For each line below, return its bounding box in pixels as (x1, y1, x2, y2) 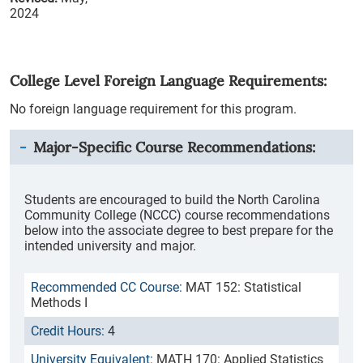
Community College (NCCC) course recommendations (24, 207, 330, 223)
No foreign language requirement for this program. (10, 101, 297, 117)
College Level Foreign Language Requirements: (10, 71, 327, 90)
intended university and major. (24, 238, 196, 254)
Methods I (31, 295, 88, 310)
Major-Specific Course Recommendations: (33, 138, 315, 156)
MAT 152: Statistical (186, 280, 301, 295)
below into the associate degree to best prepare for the (24, 223, 333, 238)
